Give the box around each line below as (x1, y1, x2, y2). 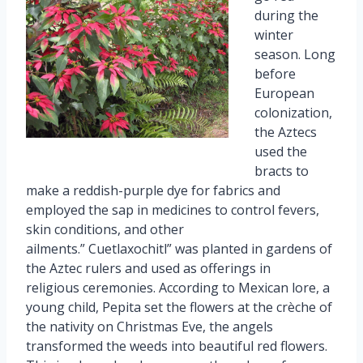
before (254, 64, 296, 83)
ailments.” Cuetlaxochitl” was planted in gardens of (26, 239, 332, 258)
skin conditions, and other (26, 220, 184, 238)
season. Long (254, 45, 335, 63)
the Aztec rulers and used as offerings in (26, 258, 271, 277)
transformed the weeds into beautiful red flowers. (26, 336, 327, 355)
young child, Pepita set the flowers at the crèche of (26, 297, 332, 316)
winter (254, 25, 293, 44)
